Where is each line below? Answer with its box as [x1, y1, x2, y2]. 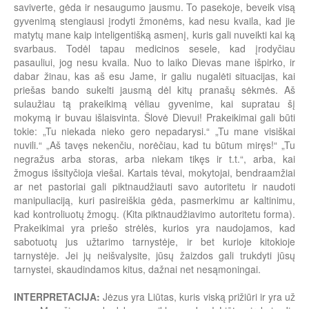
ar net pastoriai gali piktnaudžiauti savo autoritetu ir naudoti [14, 179, 295, 194]
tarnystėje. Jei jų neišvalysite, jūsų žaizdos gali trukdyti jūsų [14, 248, 295, 263]
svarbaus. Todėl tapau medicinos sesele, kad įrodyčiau [14, 41, 295, 56]
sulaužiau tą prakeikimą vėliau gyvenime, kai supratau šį [14, 97, 295, 111]
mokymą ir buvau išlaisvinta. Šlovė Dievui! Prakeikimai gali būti [14, 110, 295, 125]
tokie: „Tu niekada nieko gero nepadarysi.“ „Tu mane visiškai [14, 124, 295, 139]
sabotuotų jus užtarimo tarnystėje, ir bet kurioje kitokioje [14, 235, 295, 249]
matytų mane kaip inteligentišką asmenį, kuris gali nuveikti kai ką [14, 28, 295, 42]
